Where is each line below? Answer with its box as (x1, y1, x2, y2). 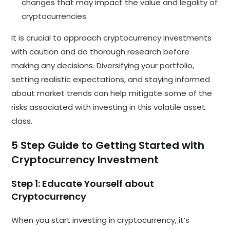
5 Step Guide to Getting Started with (11, 138, 205, 152)
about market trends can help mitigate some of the (11, 87, 213, 99)
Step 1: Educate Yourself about (11, 177, 155, 190)
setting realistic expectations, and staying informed (11, 73, 210, 85)
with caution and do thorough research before (11, 46, 190, 57)
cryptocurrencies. (22, 10, 88, 22)
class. (11, 115, 33, 126)
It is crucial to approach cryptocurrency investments (11, 32, 212, 43)
